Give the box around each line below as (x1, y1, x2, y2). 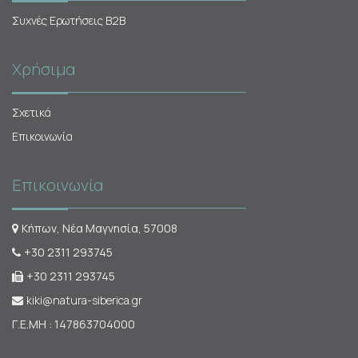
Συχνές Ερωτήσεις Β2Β (12, 13, 125, 29)
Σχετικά (12, 105, 51, 121)
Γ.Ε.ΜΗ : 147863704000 (12, 316, 135, 332)
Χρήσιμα (12, 58, 75, 81)
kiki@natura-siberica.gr (26, 292, 142, 308)
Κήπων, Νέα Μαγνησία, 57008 (22, 221, 177, 237)
